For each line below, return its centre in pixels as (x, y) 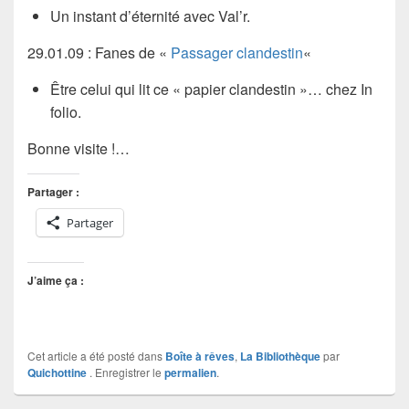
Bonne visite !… (79, 148)
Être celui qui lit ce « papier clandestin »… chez (205, 89)
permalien (190, 372)
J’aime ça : (56, 280)
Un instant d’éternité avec (134, 16)
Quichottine (57, 372)
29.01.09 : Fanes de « (99, 52)
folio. (66, 111)
